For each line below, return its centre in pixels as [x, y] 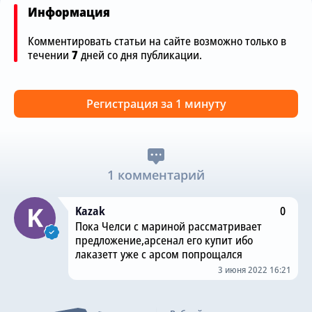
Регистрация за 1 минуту [156, 103]
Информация [69, 11]
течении [50, 55]
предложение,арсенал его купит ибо [164, 240]
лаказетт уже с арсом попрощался [158, 254]
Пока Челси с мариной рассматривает [168, 226]
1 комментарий [156, 174]
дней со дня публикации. [140, 55]
